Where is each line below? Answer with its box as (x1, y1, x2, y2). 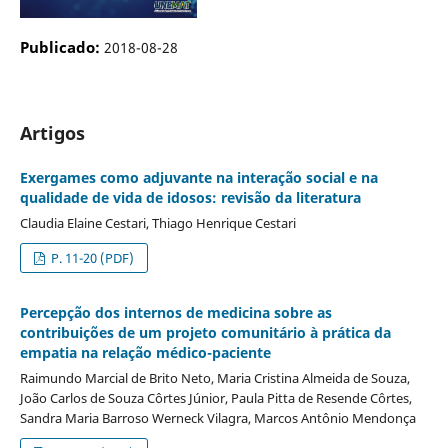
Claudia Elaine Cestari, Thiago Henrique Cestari (19, 213, 296, 232)
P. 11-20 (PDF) (48, 248, 135, 267)
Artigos (19, 120, 85, 145)
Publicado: (19, 36, 104, 58)
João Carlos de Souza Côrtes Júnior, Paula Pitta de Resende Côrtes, (19, 388, 412, 407)
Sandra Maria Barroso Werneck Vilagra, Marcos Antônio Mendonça (19, 408, 416, 427)
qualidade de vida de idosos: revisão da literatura (19, 188, 361, 207)
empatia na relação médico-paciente (19, 342, 271, 362)
